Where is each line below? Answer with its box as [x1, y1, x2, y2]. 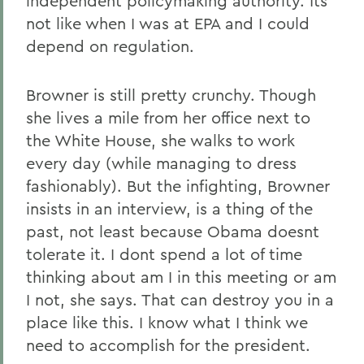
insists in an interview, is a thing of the [26, 198, 313, 219]
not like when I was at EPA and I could [26, 13, 310, 33]
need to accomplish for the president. [26, 335, 310, 355]
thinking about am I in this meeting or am [26, 266, 336, 287]
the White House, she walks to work [26, 130, 295, 150]
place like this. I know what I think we [26, 312, 308, 332]
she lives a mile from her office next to [26, 107, 310, 128]
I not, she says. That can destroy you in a [26, 289, 334, 310]
